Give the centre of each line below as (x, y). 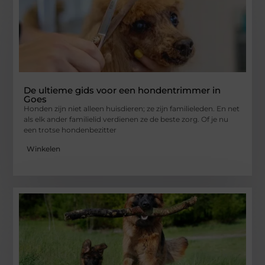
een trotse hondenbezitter (70, 130)
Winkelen (44, 149)
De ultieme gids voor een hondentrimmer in (122, 90)
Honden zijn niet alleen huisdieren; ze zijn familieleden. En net (132, 108)
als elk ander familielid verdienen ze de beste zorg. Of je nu (126, 119)
